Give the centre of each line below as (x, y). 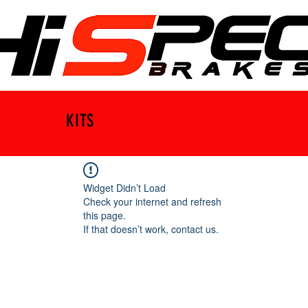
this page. (104, 215)
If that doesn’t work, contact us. (151, 229)
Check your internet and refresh (152, 201)
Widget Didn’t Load (124, 187)
